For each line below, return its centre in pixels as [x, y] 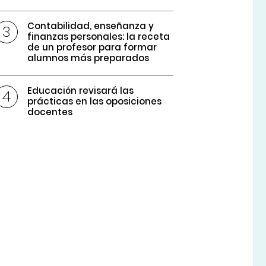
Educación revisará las [81, 91]
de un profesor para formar [92, 47]
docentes [50, 112]
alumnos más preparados [88, 58]
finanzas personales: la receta [99, 37]
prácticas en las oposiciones [95, 102]
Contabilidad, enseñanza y [91, 26]
